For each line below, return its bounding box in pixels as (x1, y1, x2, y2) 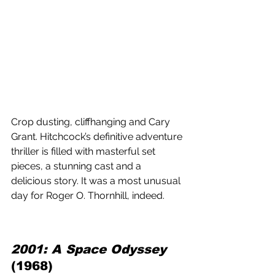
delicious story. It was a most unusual (11, 175, 183, 187)
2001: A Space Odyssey (11, 242, 166, 257)
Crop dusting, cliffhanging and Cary (11, 116, 172, 128)
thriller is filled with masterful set (11, 145, 158, 158)
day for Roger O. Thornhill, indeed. (11, 190, 165, 202)
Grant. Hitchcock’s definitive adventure (11, 131, 185, 143)
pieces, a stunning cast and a (11, 160, 144, 172)
